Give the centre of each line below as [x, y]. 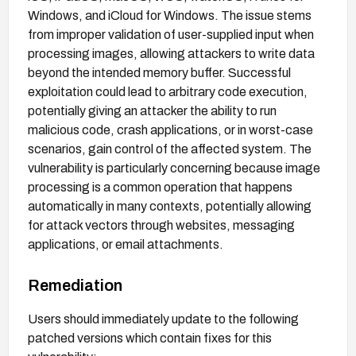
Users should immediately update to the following [163, 319]
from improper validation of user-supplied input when [171, 34]
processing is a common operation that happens [160, 187]
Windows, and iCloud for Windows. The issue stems [170, 15]
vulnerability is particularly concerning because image [174, 168]
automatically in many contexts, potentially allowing [170, 206]
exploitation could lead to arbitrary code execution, [168, 91]
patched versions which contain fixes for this [150, 338]
